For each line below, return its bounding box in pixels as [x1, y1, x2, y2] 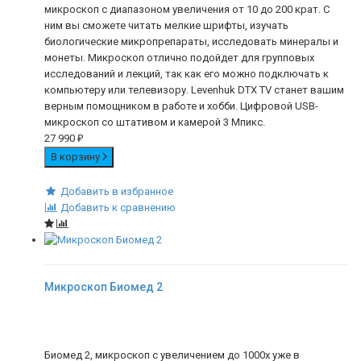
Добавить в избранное [60, 185, 173, 197]
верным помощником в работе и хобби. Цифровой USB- [44, 99, 318, 112]
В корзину [51, 150, 102, 163]
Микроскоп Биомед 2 [44, 280, 163, 294]
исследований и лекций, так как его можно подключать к [44, 67, 329, 80]
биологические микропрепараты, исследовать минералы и [44, 35, 338, 48]
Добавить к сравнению [60, 201, 176, 214]
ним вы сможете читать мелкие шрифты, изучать [44, 19, 288, 31]
